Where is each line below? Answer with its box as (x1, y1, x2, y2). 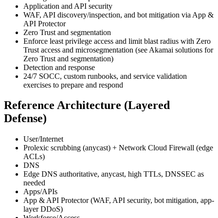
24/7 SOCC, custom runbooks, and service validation (23, 72, 187, 80)
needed (23, 179, 45, 187)
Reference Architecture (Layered (4, 99, 170, 112)
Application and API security (23, 1, 112, 10)
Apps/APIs (23, 187, 57, 196)
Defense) (4, 112, 47, 125)
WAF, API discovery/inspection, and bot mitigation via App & (23, 10, 214, 19)
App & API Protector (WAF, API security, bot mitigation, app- (23, 196, 214, 205)
